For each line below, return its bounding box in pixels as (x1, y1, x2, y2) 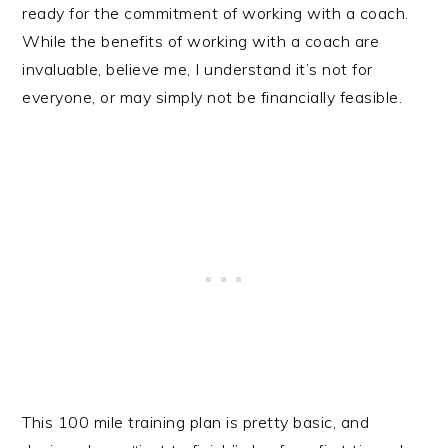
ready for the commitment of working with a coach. (22, 3, 409, 24)
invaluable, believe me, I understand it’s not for (22, 59, 373, 80)
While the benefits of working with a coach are (22, 31, 380, 52)
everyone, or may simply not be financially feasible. (22, 87, 403, 108)
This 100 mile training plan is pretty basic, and (22, 412, 370, 433)
